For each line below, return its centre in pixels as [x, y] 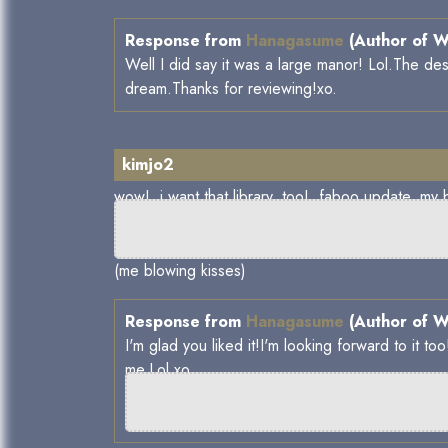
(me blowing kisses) [180, 271]
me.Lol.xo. [159, 370]
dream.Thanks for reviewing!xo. [231, 89]
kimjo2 [148, 165]
